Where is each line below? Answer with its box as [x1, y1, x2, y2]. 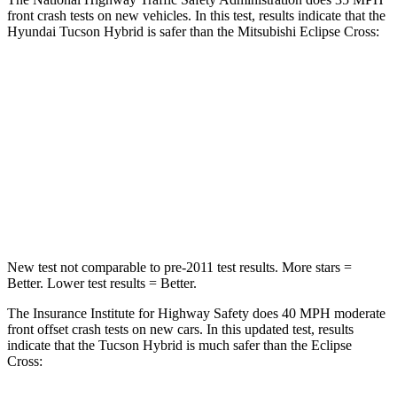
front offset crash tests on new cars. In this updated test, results [7, 321, 354, 337]
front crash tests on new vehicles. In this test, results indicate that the [7, 7, 385, 23]
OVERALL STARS [66, 121, 157, 135]
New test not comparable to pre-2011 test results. [7, 259, 278, 275]
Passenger [230, 162, 276, 175]
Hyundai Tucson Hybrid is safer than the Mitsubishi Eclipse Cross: [7, 23, 379, 39]
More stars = [278, 259, 352, 275]
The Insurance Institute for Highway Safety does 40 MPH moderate [7, 305, 385, 321]
